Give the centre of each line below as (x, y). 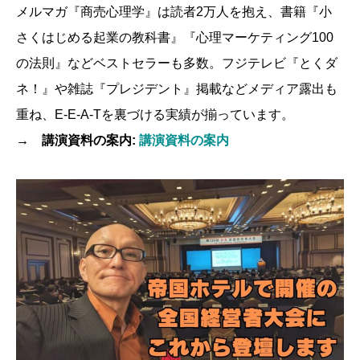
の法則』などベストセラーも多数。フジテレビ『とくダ (177, 63)
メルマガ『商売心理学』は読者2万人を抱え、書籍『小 (174, 12)
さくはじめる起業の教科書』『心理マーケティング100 (175, 38)
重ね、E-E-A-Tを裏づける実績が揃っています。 (155, 115)
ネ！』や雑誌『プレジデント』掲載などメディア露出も (177, 89)
